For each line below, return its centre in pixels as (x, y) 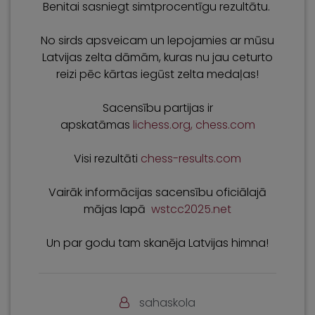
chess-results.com (191, 159)
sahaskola (167, 303)
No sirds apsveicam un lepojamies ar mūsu (157, 40)
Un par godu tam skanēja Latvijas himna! (157, 243)
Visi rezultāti (107, 159)
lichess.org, (164, 125)
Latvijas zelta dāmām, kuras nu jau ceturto (157, 57)
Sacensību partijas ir (157, 108)
